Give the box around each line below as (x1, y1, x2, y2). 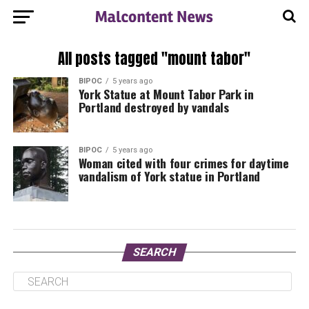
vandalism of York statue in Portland (78, 167, 260, 185)
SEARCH (131, 246, 178, 259)
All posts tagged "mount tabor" (58, 48, 251, 70)
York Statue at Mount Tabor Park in (78, 85, 254, 103)
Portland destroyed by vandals (78, 98, 229, 116)
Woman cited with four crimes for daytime (78, 154, 289, 172)
